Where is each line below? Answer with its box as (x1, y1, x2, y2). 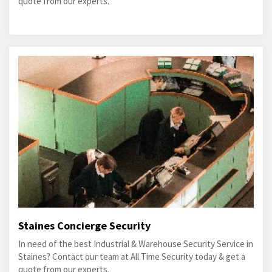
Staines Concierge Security (18, 219, 151, 233)
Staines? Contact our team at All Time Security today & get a (18, 251, 245, 262)
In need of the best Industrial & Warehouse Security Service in (18, 238, 253, 250)
